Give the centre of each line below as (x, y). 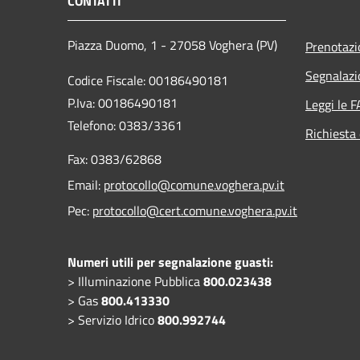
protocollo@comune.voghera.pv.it (194, 184)
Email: (86, 184)
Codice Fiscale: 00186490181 (148, 80)
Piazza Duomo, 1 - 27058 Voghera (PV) (172, 45)
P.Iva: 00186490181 (123, 102)
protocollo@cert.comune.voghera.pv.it (195, 210)
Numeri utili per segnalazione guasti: (170, 262)
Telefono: (92, 125)
